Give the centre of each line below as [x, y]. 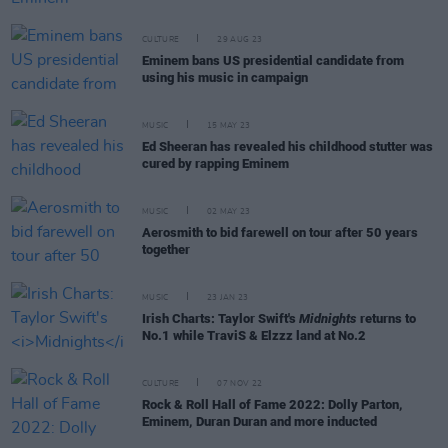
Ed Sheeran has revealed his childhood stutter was [287, 146]
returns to [386, 318]
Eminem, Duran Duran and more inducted [259, 421]
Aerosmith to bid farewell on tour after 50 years [280, 232]
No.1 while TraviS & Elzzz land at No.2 [254, 335]
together [166, 249]
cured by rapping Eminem [215, 163]
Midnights [328, 318]
